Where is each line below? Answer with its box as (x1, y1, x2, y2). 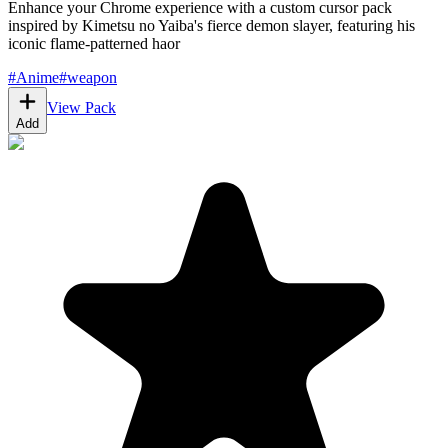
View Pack (47, 99, 116, 117)
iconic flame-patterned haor (8, 35, 180, 53)
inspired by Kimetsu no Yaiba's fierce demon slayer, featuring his (8, 17, 415, 35)
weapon (67, 69, 117, 87)
